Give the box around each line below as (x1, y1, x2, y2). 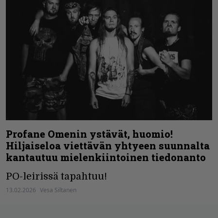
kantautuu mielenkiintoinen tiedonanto (6, 151, 206, 164)
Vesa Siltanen (40, 186, 76, 195)
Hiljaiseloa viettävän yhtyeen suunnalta (6, 139, 210, 152)
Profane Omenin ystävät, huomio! (6, 127, 173, 141)
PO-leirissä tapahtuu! (6, 171, 107, 182)
